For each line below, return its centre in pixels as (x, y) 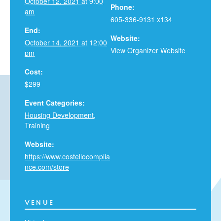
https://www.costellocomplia (67, 156)
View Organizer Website (148, 50)
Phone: (123, 7)
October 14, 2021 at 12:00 (66, 42)
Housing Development (59, 115)
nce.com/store (47, 167)
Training (37, 125)
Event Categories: (55, 103)
